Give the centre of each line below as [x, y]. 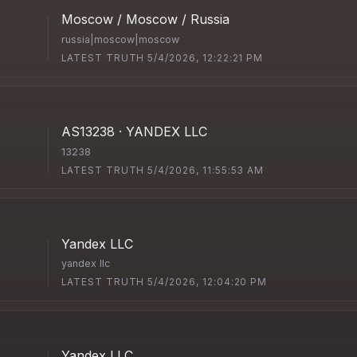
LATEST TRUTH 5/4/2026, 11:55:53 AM [163, 170]
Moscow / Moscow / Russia [146, 20]
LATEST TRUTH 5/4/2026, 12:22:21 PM [163, 59]
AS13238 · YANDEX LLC [135, 131]
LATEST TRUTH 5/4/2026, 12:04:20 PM [165, 282]
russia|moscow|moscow [121, 39]
